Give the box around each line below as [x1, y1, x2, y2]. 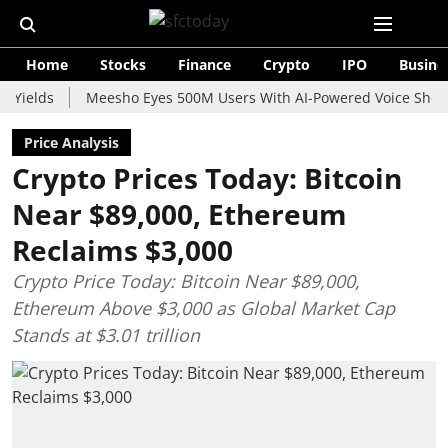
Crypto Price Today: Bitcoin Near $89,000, [12, 269, 360, 293]
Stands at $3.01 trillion [12, 323, 200, 347]
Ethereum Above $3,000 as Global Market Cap [12, 296, 395, 320]
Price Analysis [24, 133, 119, 152]
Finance [178, 55, 231, 74]
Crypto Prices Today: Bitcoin [12, 159, 402, 197]
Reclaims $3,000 [12, 231, 233, 269]
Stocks [100, 55, 146, 74]
